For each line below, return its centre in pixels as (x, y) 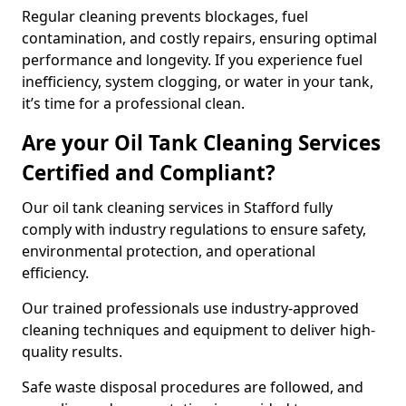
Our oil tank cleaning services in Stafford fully (177, 208)
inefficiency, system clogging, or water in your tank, (198, 82)
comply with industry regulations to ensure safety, (194, 229)
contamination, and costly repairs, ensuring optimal (199, 38)
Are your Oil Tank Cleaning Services (201, 143)
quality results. (72, 352)
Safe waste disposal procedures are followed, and (193, 387)
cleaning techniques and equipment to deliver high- (198, 330)
